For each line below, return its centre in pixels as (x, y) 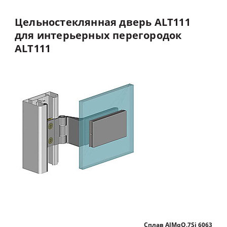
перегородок (147, 36)
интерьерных (73, 36)
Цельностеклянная (66, 23)
